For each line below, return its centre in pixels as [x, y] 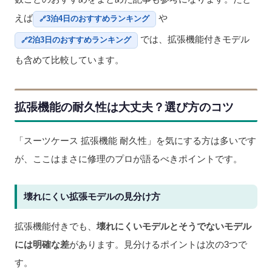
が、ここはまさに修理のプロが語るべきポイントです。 [128, 158]
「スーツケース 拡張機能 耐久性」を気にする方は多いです [135, 140]
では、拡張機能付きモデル [195, 39]
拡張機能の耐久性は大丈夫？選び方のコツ [124, 107]
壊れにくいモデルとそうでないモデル [174, 226]
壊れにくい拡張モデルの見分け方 [92, 196]
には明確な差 [42, 244]
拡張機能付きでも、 [56, 226]
